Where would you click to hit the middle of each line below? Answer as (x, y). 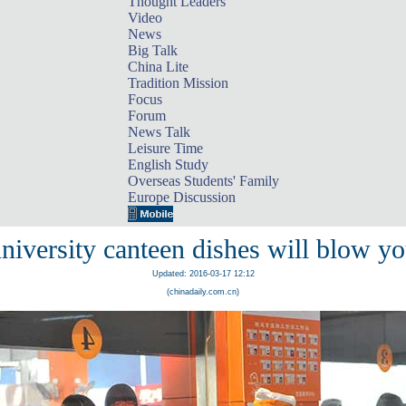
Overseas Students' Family (203, 181)
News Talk (159, 132)
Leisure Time (165, 148)
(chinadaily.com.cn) (203, 292)
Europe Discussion (181, 197)
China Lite (158, 67)
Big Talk (152, 50)
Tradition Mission (178, 83)
